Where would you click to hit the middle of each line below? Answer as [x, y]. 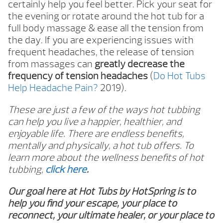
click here [66, 170]
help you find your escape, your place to [92, 204]
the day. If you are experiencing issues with [101, 40]
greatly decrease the [139, 64]
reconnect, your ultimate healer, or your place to [111, 216]
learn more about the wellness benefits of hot [106, 158]
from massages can [50, 64]
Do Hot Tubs [179, 76]
